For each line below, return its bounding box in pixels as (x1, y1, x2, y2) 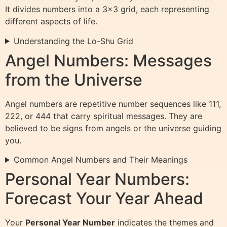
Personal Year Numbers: (5, 169, 190, 189)
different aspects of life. (5, 16, 97, 27)
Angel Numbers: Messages (5, 50, 212, 70)
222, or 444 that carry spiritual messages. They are (5, 110, 202, 121)
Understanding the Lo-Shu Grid (13, 35, 133, 46)
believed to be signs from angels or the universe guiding (5, 123, 221, 133)
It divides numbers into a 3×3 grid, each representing (5, 4, 209, 15)
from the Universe (5, 69, 142, 90)
